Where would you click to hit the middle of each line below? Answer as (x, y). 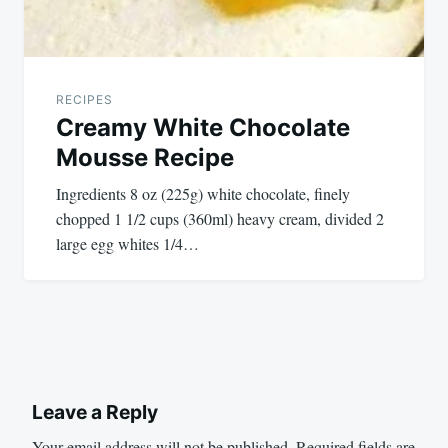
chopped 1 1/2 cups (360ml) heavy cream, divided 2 (220, 218)
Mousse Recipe (145, 157)
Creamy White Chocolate (203, 127)
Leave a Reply (95, 411)
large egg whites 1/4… (127, 243)
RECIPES (84, 99)
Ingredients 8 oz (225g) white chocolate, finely (203, 193)
